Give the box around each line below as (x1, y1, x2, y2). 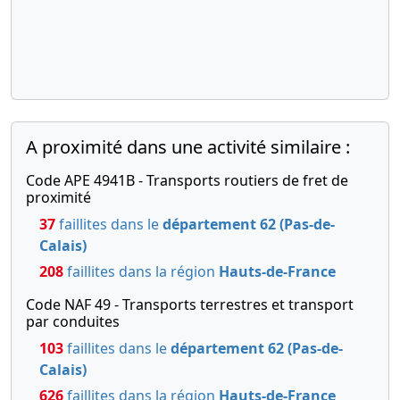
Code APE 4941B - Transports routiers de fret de (26, 170, 348, 190)
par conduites (26, 311, 120, 331)
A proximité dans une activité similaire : (26, 134, 350, 159)
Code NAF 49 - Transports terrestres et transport (26, 294, 354, 314)
